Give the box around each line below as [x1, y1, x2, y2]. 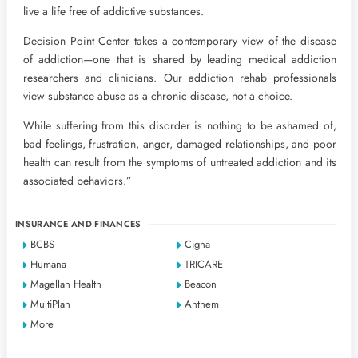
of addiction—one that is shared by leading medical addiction [23, 51, 336, 67]
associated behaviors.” [23, 173, 132, 189]
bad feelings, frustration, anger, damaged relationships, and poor [23, 136, 336, 152]
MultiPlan [30, 296, 70, 312]
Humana [30, 257, 66, 272]
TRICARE [185, 257, 224, 272]
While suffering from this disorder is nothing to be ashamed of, [23, 117, 336, 133]
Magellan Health [30, 276, 101, 292]
